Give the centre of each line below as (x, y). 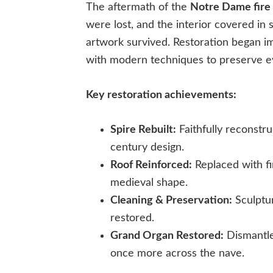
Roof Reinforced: (151, 165)
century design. (147, 148)
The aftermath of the (138, 8)
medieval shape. (149, 183)
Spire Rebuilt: (143, 130)
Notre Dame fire (230, 8)
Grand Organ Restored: (167, 236)
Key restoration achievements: (161, 95)
